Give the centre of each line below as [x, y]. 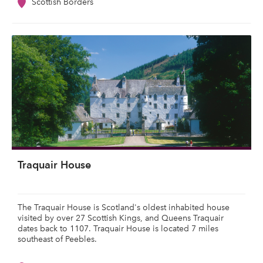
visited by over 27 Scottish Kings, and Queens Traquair [121, 218]
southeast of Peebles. [57, 239]
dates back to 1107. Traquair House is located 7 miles [118, 229]
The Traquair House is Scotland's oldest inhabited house [124, 208]
